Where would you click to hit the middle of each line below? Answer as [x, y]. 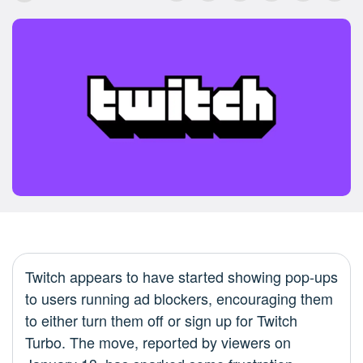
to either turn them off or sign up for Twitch [161, 320]
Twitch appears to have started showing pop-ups [181, 277]
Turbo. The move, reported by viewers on [158, 342]
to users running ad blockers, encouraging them [179, 299]
